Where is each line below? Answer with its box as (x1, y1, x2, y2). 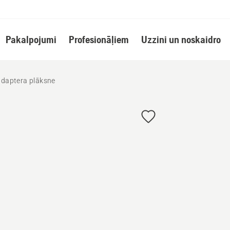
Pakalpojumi (5, 33, 56, 45)
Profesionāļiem (68, 33, 129, 45)
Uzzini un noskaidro (141, 33, 221, 45)
